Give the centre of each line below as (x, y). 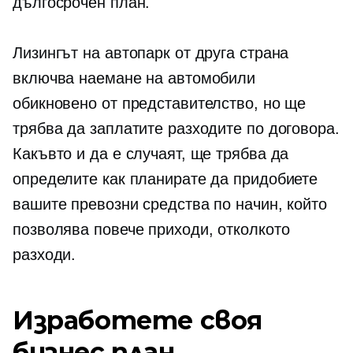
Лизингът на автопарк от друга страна (151, 53)
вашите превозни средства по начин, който (170, 204)
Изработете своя (137, 320)
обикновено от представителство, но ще (160, 103)
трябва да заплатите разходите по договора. (176, 128)
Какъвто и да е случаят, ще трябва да (151, 154)
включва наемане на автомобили (134, 78)
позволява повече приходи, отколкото (151, 229)
